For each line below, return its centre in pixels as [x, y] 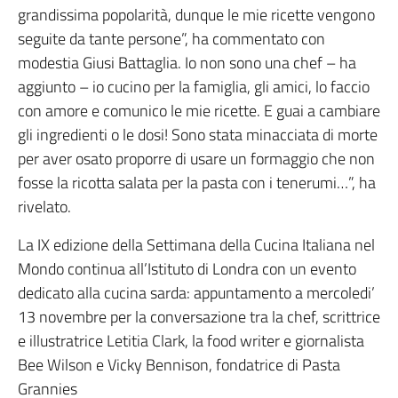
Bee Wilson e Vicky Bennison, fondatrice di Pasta [179, 365]
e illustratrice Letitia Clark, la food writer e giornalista [191, 341]
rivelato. [44, 207]
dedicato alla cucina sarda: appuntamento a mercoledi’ [196, 293]
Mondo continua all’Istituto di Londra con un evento [187, 269]
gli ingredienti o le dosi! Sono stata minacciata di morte [198, 135]
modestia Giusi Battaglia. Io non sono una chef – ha [187, 63]
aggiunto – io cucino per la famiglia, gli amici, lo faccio [194, 87]
